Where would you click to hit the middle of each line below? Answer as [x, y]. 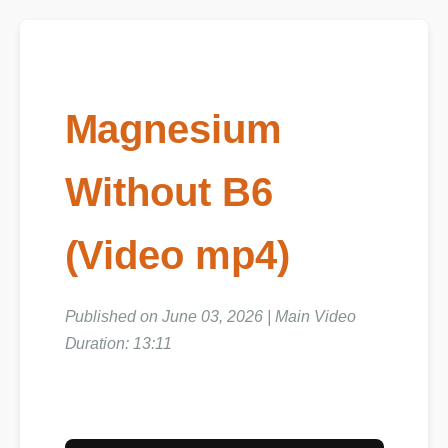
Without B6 [167, 190]
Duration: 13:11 [116, 338]
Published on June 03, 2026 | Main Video [207, 311]
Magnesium [172, 128]
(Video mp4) [175, 253]
